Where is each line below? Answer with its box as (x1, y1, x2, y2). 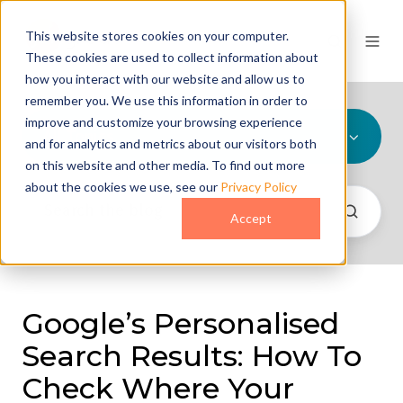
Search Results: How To (22, 337, 362, 373)
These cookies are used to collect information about (25, 49, 318, 65)
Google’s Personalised (22, 305, 339, 341)
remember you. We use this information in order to (25, 93, 308, 108)
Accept (230, 210, 272, 227)
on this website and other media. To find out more (25, 157, 305, 173)
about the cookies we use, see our (25, 179, 220, 194)
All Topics (43, 126, 115, 147)
